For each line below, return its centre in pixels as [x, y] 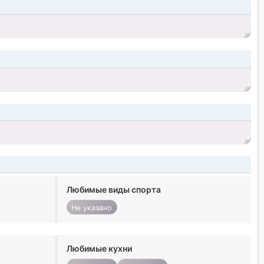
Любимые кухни [99, 249]
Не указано [92, 207]
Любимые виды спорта [113, 190]
